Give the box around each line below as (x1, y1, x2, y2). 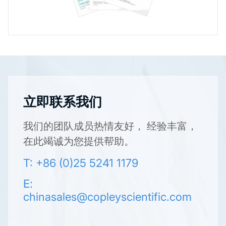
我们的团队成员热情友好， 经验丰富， (23, 120, 197, 132)
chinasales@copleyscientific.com (23, 190, 192, 203)
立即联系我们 (23, 94, 102, 109)
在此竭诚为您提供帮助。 (23, 135, 134, 147)
